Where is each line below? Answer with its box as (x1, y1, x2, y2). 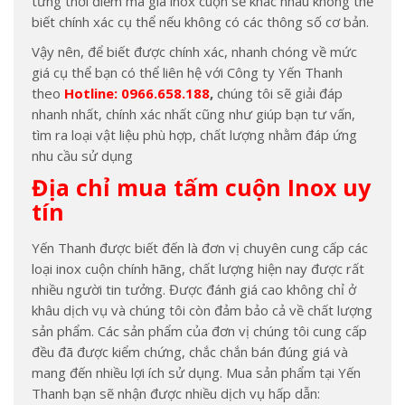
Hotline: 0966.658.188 (64, 84, 210, 102)
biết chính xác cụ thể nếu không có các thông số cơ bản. (32, 13, 369, 31)
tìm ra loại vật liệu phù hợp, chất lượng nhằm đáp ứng (32, 126, 357, 144)
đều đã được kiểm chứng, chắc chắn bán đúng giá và (32, 343, 348, 361)
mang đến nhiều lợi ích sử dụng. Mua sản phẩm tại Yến (32, 363, 361, 381)
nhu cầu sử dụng (32, 146, 133, 165)
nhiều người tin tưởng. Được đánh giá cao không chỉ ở (32, 280, 356, 298)
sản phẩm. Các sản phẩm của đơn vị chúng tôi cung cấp (32, 322, 367, 340)
